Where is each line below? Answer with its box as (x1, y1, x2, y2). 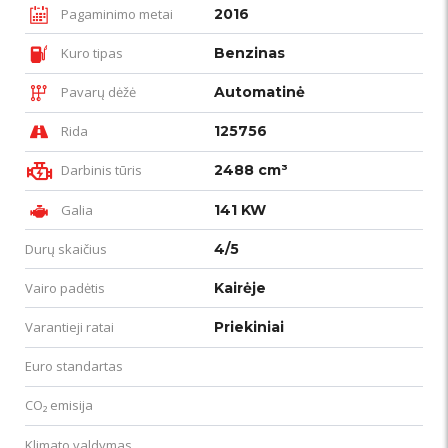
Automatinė (214, 83, 306, 102)
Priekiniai (214, 318, 285, 337)
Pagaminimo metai (58, 4, 173, 23)
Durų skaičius (25, 239, 107, 258)
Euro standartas (25, 357, 123, 376)
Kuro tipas (58, 43, 123, 62)
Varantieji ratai (25, 318, 114, 337)
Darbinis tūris (58, 161, 142, 180)
